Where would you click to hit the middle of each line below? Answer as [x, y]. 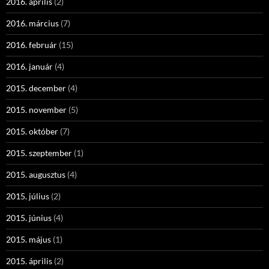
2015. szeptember [39, 153]
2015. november [36, 110]
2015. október [32, 131]
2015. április [29, 261]
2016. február [32, 45]
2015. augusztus [36, 174]
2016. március [32, 23]
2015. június [29, 218]
